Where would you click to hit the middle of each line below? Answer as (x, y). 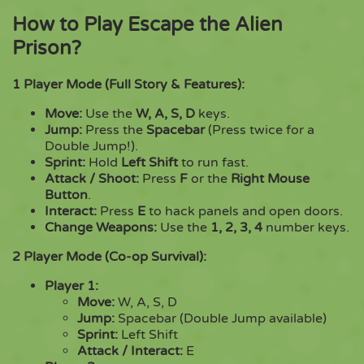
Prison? (47, 48)
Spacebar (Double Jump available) (221, 318)
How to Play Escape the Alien (147, 24)
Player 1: (71, 286)
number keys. (306, 227)
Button (66, 195)
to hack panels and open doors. (244, 211)
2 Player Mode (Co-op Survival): (109, 256)
